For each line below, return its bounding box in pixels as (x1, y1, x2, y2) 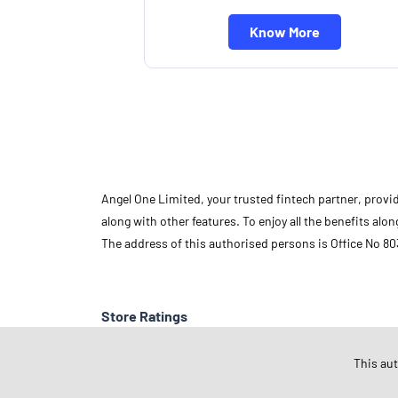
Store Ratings (101, 306, 187, 324)
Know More (249, 22, 320, 40)
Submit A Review (123, 376, 230, 394)
